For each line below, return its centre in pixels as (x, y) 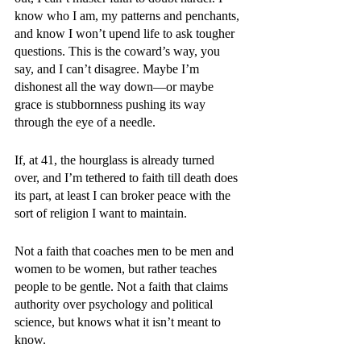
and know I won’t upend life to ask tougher (126, 33)
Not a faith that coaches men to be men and (126, 251)
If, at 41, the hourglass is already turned (116, 160)
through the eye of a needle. (85, 122)
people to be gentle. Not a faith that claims (123, 286)
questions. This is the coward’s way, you (119, 51)
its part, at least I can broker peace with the (124, 195)
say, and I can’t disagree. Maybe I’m (108, 69)
